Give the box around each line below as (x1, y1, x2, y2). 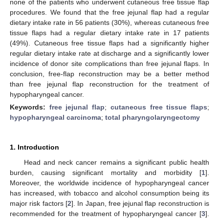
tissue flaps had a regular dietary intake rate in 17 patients (10, 28, 209, 37)
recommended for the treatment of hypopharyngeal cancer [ (10, 209, 201, 218)
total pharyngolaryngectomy (105, 113, 200, 121)
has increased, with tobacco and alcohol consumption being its (10, 189, 209, 197)
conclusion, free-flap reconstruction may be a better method (10, 69, 209, 78)
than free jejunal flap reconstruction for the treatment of (10, 80, 209, 88)
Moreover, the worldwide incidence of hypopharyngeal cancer (10, 178, 209, 187)
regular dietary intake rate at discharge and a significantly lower (10, 49, 209, 57)
